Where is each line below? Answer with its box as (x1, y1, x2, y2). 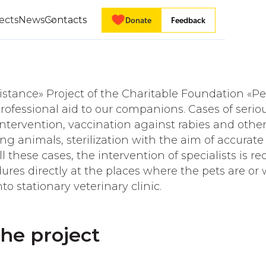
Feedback (171, 16, 205, 25)
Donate (125, 16, 151, 25)
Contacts (45, 14, 87, 26)
